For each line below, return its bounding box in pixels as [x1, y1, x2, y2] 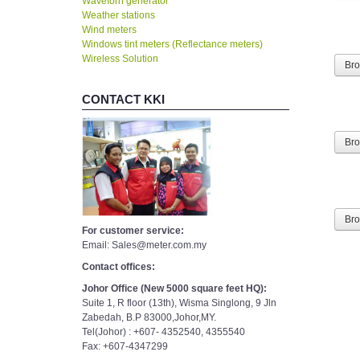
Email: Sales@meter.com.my [82, 239, 207, 252]
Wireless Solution [82, 53, 158, 65]
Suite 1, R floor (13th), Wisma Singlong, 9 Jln [82, 297, 276, 309]
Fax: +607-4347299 [82, 341, 168, 353]
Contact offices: [82, 261, 155, 273]
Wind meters [82, 24, 137, 36]
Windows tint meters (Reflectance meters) [82, 39, 263, 51]
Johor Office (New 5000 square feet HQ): [82, 283, 269, 295]
